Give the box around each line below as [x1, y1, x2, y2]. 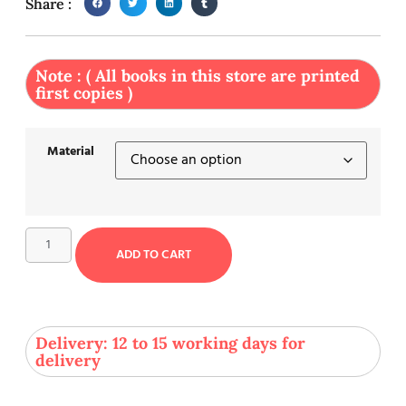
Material [46, 141, 94, 163]
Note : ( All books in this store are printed [35, 65, 360, 87]
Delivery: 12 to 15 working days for [35, 332, 305, 353]
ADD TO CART [115, 244, 191, 266]
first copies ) [35, 82, 132, 104]
